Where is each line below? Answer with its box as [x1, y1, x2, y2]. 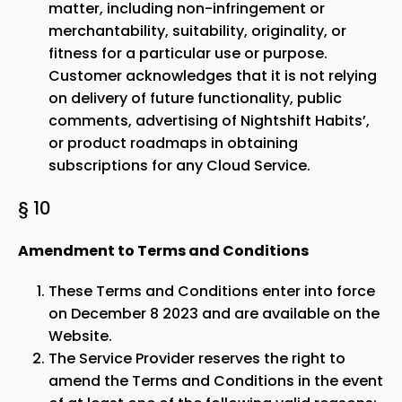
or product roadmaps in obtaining [48, 133, 298, 153]
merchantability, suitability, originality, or [48, 21, 346, 41]
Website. [48, 326, 112, 346]
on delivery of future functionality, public [48, 88, 342, 109]
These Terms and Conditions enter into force [48, 281, 375, 301]
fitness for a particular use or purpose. [48, 43, 328, 64]
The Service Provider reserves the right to [48, 348, 345, 369]
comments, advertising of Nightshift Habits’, [48, 110, 370, 131]
